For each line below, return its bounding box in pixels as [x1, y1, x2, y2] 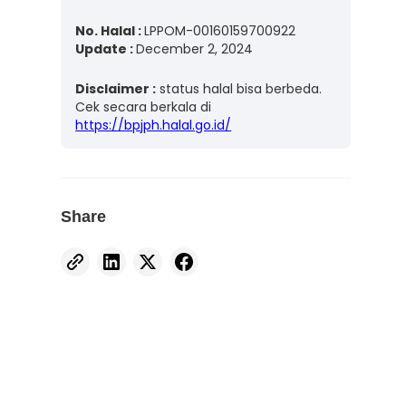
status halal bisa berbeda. [156, 80, 323, 98]
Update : [75, 40, 137, 58]
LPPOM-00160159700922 [144, 22, 296, 40]
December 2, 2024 [136, 40, 254, 58]
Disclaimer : [75, 80, 157, 98]
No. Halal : [75, 22, 145, 40]
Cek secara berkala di [75, 98, 212, 116]
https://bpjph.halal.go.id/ [75, 116, 232, 134]
